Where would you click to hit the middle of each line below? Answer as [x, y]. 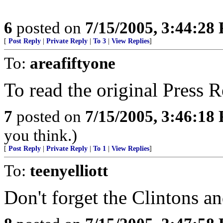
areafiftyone [73, 63]
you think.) [41, 135]
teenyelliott [69, 170]
